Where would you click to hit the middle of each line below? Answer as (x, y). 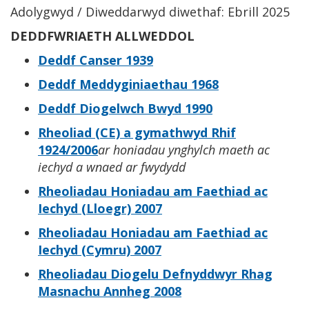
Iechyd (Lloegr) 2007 (100, 208)
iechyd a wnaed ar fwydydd (112, 167)
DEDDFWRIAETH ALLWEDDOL (102, 36)
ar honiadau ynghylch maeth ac (184, 149)
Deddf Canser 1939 (96, 60)
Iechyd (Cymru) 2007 (100, 249)
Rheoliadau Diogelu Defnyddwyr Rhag (155, 273)
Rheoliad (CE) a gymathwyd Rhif (137, 132)
